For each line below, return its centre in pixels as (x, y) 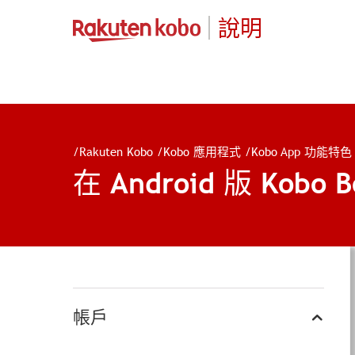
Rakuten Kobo (116, 151)
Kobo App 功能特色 (302, 151)
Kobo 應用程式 (202, 151)
